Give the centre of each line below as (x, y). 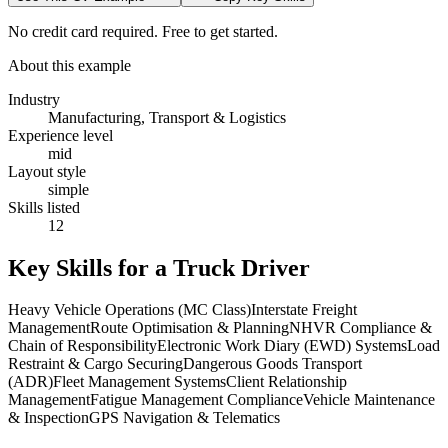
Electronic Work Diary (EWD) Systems (282, 346)
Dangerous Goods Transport (272, 364)
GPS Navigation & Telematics (184, 418)
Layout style (47, 171)
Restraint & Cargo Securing (95, 364)
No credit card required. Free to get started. (143, 31)
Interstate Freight (304, 310)
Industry (34, 99)
